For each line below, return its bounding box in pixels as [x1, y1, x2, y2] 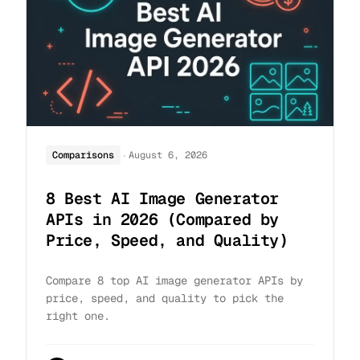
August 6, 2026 [129, 149, 207, 162]
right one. [46, 308, 110, 323]
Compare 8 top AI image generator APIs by [46, 272, 303, 288]
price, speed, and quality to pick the [46, 290, 284, 305]
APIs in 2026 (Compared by [46, 208, 280, 230]
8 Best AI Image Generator [46, 187, 280, 209]
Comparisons [52, 149, 114, 162]
